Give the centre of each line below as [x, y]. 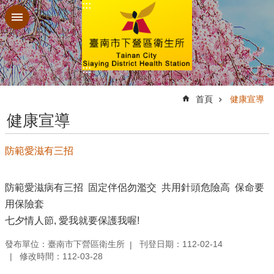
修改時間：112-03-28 [61, 256]
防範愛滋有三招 [39, 150]
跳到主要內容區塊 [45, 12]
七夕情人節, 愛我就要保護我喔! [72, 220]
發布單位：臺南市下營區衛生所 [65, 244]
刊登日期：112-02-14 [181, 244]
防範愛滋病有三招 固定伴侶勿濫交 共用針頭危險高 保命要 [135, 187]
